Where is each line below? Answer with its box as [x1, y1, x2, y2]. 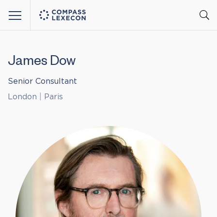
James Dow [8, 56, 76, 70]
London [8, 93, 39, 101]
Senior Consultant [8, 77, 77, 85]
